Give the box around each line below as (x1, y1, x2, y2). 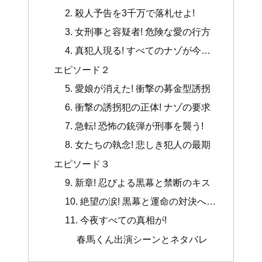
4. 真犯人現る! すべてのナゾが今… (65, 45, 211, 56)
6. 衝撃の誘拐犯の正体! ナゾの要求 (65, 101, 211, 112)
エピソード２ (53, 64, 110, 75)
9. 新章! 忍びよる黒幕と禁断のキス (65, 177, 211, 188)
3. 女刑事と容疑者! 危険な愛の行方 (65, 26, 211, 37)
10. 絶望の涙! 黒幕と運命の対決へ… (65, 196, 216, 207)
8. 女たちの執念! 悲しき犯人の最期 (65, 139, 211, 150)
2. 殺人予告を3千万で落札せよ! (65, 7, 195, 18)
